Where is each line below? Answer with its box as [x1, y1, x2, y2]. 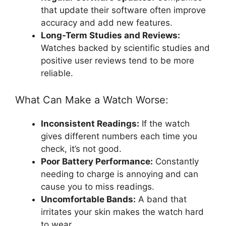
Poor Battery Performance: [41, 156, 153, 167]
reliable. [41, 68, 73, 78]
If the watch [139, 119, 190, 129]
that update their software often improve [41, 5, 206, 15]
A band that [136, 194, 187, 205]
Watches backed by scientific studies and [41, 42, 210, 53]
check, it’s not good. [41, 144, 122, 154]
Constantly [153, 156, 199, 167]
